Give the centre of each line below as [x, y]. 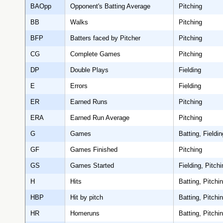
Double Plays [89, 70]
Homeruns [85, 214]
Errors [79, 86]
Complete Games [95, 54]
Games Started [92, 166]
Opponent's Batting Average [110, 6]
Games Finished [94, 150]
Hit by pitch [87, 198]
